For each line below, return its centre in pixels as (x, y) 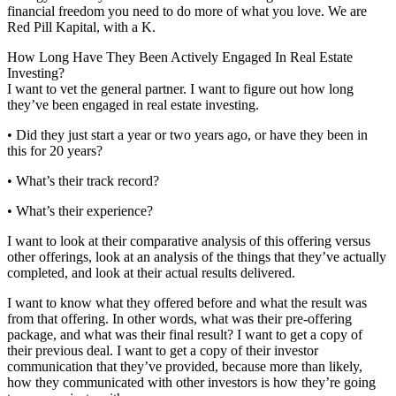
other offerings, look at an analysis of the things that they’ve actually (197, 256)
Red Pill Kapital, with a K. (81, 27)
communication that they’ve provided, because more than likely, (185, 366)
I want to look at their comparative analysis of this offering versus (189, 240)
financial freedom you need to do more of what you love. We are (187, 11)
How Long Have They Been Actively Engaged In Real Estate (180, 57)
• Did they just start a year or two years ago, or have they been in (187, 134)
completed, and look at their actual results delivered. (151, 272)
